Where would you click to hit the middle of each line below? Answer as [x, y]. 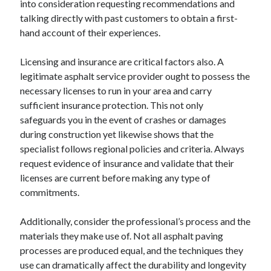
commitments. [50, 192]
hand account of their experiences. [90, 32]
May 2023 [37, 54]
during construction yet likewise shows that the [117, 134]
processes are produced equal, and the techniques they [132, 250]
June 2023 [38, 39]
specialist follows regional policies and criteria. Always [132, 149]
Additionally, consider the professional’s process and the [135, 221]
